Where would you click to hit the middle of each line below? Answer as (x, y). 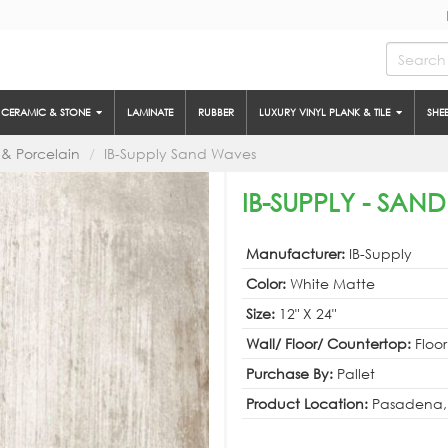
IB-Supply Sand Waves (180, 153)
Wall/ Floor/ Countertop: (330, 343)
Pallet (356, 373)
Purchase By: (291, 373)
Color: (268, 283)
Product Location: (309, 403)
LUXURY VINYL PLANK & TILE (327, 112)
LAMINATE (150, 112)
